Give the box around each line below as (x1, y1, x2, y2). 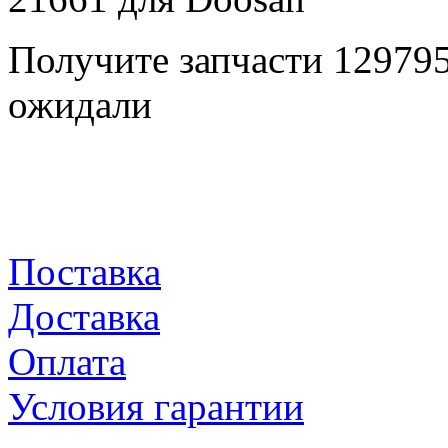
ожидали (8, 82, 152, 126)
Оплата (8, 339, 126, 383)
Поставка (8, 249, 161, 293)
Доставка (8, 294, 160, 338)
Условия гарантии (8, 384, 304, 428)
